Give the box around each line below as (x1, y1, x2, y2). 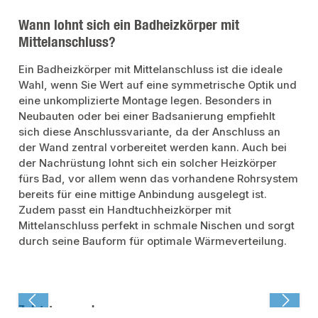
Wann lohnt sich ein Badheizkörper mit (18, 15, 240, 33)
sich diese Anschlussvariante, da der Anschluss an (18, 125, 281, 138)
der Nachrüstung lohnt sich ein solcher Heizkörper (18, 156, 278, 170)
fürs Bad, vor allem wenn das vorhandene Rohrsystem (18, 172, 299, 185)
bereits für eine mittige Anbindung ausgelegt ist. (18, 187, 268, 201)
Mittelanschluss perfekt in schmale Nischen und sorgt (18, 219, 295, 232)
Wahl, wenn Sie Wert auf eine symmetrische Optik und (18, 78, 297, 92)
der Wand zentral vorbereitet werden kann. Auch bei (18, 141, 287, 154)
